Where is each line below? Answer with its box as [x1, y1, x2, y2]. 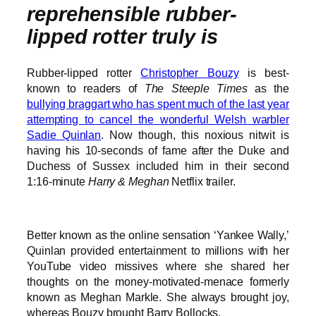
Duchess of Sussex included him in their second [27, 159, 289, 172]
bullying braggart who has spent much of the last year [27, 97, 289, 110]
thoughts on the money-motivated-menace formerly [27, 275, 289, 288]
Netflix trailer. [169, 174, 236, 188]
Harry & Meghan [87, 174, 169, 188]
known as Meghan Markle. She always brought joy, [27, 291, 289, 304]
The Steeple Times [144, 81, 248, 95]
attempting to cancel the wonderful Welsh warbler [27, 112, 289, 126]
